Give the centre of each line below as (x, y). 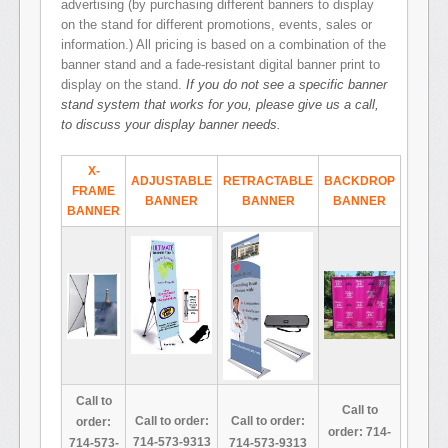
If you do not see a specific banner (286, 85)
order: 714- (359, 431)
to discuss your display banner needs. (171, 125)
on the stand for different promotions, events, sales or (216, 25)
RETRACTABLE (268, 181)
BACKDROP (359, 181)
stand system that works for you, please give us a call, (220, 105)
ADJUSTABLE (171, 181)
